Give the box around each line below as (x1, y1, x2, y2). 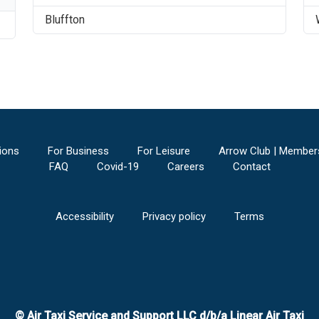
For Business (47, 145, 109, 157)
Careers (167, 160, 204, 173)
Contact (232, 160, 271, 173)
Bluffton (44, 13, 85, 26)
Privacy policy (142, 210, 206, 223)
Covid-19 (96, 160, 139, 173)
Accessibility (55, 210, 114, 223)
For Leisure (137, 145, 190, 157)
